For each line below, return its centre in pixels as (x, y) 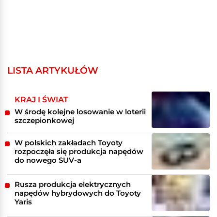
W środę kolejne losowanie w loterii (80, 111)
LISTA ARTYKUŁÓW (53, 70)
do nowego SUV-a (48, 160)
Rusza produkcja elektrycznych (73, 184)
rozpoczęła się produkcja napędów (79, 151)
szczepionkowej (44, 120)
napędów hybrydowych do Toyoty (78, 193)
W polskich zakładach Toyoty (69, 142)
